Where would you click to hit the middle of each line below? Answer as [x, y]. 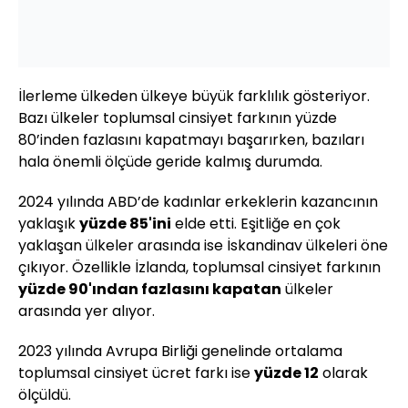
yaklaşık [49, 224]
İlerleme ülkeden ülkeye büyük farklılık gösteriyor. [194, 97]
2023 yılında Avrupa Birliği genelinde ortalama [180, 352]
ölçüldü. [45, 395]
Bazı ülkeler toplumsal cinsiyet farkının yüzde [178, 118]
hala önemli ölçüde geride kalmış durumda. [170, 162]
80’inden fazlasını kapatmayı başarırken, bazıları [191, 140]
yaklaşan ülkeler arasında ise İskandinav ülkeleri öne [203, 246]
